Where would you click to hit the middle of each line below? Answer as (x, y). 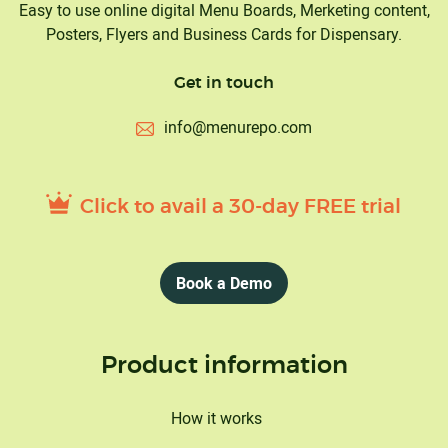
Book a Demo (224, 283)
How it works (216, 418)
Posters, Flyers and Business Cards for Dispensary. (224, 34)
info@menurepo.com (238, 127)
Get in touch (224, 83)
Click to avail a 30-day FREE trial (238, 207)
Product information (224, 366)
